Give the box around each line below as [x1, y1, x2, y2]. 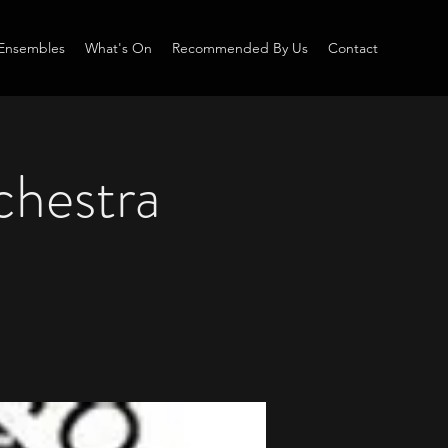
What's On [85, 39, 152, 57]
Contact [328, 39, 378, 57]
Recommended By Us [172, 39, 308, 57]
